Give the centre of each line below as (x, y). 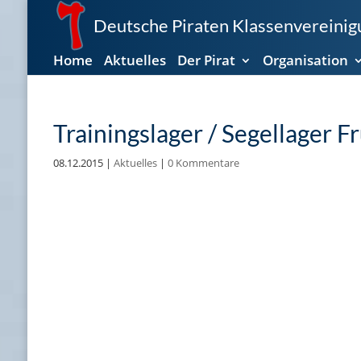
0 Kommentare (203, 163)
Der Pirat (206, 60)
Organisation (305, 60)
